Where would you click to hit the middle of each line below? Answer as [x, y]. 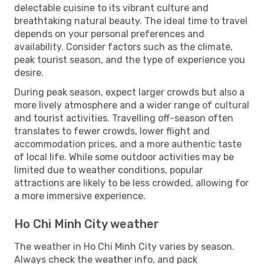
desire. [29, 72]
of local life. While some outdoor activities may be [124, 157]
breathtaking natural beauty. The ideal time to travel [131, 21]
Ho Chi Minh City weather [87, 224]
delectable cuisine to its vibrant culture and [111, 8]
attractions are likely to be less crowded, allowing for [131, 183]
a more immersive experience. [80, 196]
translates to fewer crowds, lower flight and [112, 131]
